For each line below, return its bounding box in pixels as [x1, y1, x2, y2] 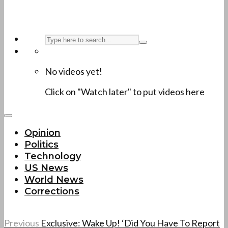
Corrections [24, 186, 79, 197]
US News [24, 162, 68, 174]
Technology [24, 151, 81, 162]
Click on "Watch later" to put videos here [45, 86, 205, 97]
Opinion [24, 127, 61, 138]
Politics [24, 139, 59, 150]
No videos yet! [45, 66, 102, 77]
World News [24, 174, 83, 185]
